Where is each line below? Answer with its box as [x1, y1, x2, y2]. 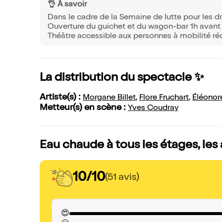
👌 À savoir [48, 1, 87, 9]
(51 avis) [105, 172, 139, 183]
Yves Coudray [128, 105, 178, 112]
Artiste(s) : [40, 93, 83, 102]
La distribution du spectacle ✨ [40, 72, 204, 84]
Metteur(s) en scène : [40, 104, 128, 112]
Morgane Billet [83, 94, 136, 102]
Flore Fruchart [139, 94, 189, 102]
